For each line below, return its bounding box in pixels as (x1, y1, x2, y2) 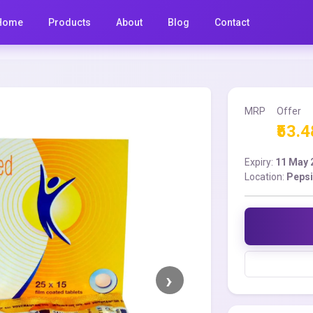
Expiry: (245, 156, 276, 168)
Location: (245, 171, 287, 182)
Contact (214, 16, 250, 28)
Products (48, 16, 92, 28)
